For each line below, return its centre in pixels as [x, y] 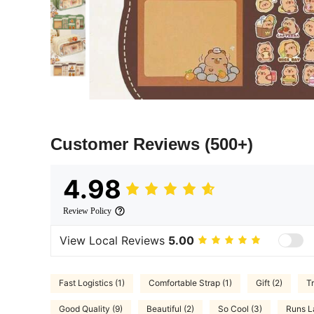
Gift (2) [269, 283]
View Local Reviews [114, 241]
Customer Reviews [128, 144]
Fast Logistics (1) [92, 283]
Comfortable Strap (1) [190, 283]
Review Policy [87, 211]
